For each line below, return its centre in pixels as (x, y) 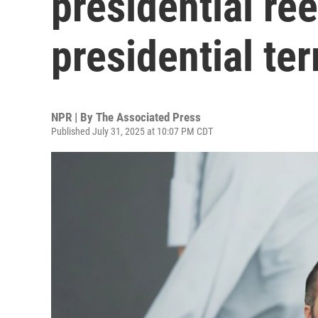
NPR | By (73, 117)
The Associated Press (148, 117)
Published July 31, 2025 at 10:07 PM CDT (132, 131)
